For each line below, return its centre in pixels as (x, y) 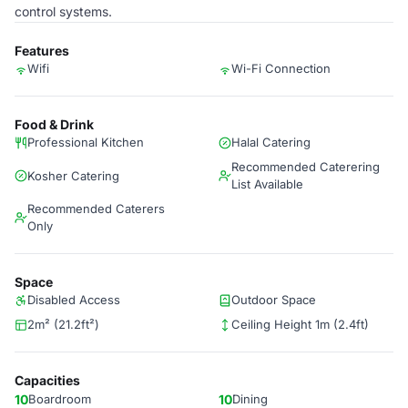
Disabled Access (74, 300)
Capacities (47, 380)
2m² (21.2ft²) (63, 324)
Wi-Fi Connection (281, 68)
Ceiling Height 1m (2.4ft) (300, 324)
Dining (250, 399)
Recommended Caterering (306, 167)
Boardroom (60, 399)
